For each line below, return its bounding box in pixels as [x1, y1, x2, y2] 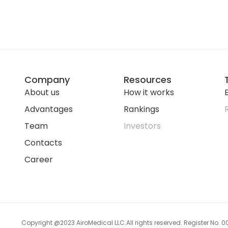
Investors [123, 120, 161, 132]
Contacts [24, 137, 63, 149]
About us [24, 87, 60, 98]
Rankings [123, 103, 159, 115]
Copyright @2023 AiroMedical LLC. [21, 218, 126, 227]
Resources [123, 73, 172, 86]
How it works [123, 87, 174, 98]
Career [24, 154, 53, 165]
